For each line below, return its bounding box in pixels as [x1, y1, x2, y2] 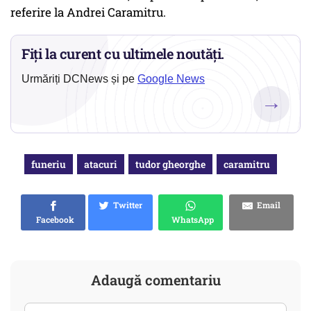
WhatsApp [167, 214, 214, 226]
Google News [137, 73, 205, 85]
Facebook [32, 214, 74, 226]
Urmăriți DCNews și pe [22, 73, 137, 85]
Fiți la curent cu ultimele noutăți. [22, 44, 225, 63]
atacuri [84, 158, 117, 171]
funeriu [31, 158, 66, 171]
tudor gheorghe [135, 158, 205, 171]
